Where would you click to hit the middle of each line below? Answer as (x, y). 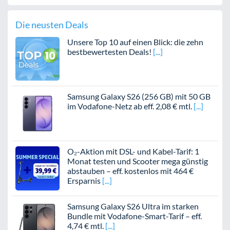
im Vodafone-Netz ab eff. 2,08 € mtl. (129, 106)
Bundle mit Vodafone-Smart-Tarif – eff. (134, 216)
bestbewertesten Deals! (109, 51)
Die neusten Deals (52, 24)
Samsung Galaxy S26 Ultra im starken (133, 206)
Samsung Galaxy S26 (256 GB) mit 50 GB (139, 97)
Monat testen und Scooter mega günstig (137, 161)
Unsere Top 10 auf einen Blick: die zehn (135, 42)
